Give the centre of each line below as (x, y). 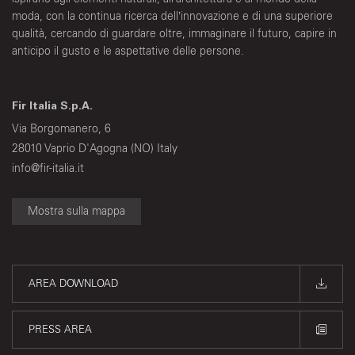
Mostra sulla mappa (76, 212)
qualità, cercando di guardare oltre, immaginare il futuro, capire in (174, 34)
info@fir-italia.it (48, 169)
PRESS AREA (60, 330)
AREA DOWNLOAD (73, 284)
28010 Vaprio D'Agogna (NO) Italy (95, 149)
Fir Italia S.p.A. (52, 107)
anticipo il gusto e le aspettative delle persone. (128, 52)
